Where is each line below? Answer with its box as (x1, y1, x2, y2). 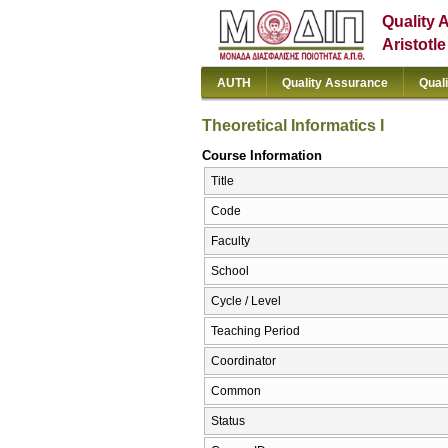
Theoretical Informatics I (202, 116, 384, 134)
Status (211, 414, 245, 429)
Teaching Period (211, 324, 300, 339)
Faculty (211, 234, 250, 249)
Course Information (202, 147, 322, 163)
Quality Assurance (282, 76, 388, 90)
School (211, 264, 249, 279)
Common (211, 384, 261, 399)
